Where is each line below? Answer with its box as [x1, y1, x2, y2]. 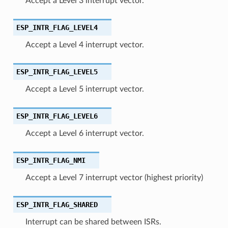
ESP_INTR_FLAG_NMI [16, 156, 85, 164]
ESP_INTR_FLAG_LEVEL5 [16, 67, 98, 76]
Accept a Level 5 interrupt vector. [25, 84, 144, 93]
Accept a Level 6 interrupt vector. [25, 129, 144, 137]
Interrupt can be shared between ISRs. [25, 217, 161, 226]
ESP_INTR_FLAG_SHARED [16, 200, 98, 209]
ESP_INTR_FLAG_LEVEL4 [16, 23, 98, 32]
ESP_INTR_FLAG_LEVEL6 [16, 111, 98, 120]
